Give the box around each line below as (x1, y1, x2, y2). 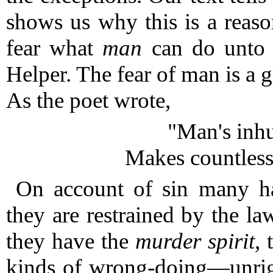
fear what (6, 35, 103, 60)
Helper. (6, 62, 71, 87)
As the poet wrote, (6, 88, 171, 113)
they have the (6, 229, 135, 253)
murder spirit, (135, 229, 260, 253)
